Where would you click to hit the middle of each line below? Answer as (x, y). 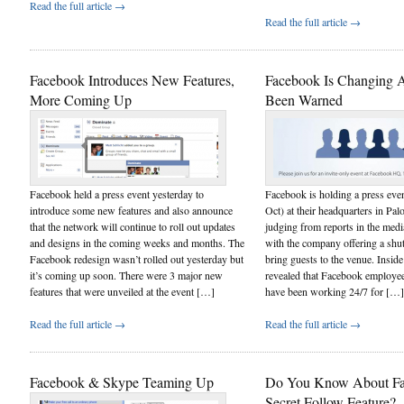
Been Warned (304, 99)
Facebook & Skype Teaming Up (122, 381)
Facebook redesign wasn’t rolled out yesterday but (137, 258)
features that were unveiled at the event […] (122, 291)
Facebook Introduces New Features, (132, 79)
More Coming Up (81, 99)
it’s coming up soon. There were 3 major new (126, 275)
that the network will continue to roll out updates (133, 226)
